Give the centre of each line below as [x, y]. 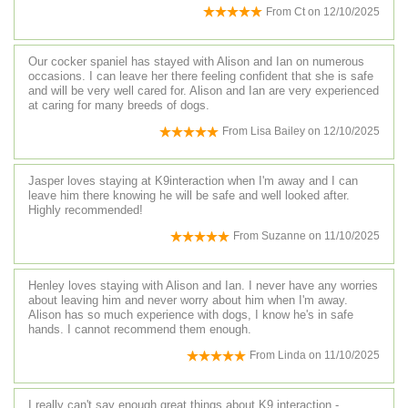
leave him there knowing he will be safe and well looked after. [189, 196]
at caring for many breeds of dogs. [119, 105]
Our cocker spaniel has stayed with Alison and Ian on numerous [196, 61]
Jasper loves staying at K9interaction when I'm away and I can [193, 181]
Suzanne [284, 236]
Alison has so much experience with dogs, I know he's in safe [191, 315]
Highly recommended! [86, 210]
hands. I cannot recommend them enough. [140, 330]
